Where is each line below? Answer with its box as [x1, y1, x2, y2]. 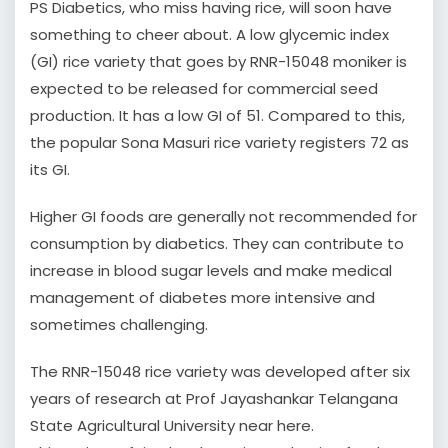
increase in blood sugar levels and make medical [30, 260, 392, 282]
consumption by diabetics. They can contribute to [30, 233, 404, 255]
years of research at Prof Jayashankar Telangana [30, 388, 398, 410]
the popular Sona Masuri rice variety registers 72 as [30, 132, 409, 154]
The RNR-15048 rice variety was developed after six [30, 361, 410, 383]
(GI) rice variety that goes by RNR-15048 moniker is [30, 51, 407, 73]
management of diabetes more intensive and [30, 287, 375, 309]
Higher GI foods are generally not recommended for [30, 206, 417, 228]
